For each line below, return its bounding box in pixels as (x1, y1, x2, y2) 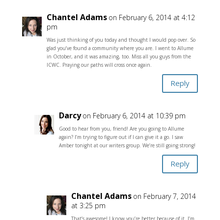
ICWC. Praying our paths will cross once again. (46, 61, 152, 68)
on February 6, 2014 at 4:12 (108, 12, 195, 22)
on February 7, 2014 (133, 191, 196, 201)
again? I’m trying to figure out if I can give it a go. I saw (58, 133, 183, 140)
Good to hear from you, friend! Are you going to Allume (58, 125, 184, 132)
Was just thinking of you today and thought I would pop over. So (46, 36, 195, 43)
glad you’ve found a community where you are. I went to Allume (46, 44, 193, 52)
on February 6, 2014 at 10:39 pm (82, 110, 186, 120)
